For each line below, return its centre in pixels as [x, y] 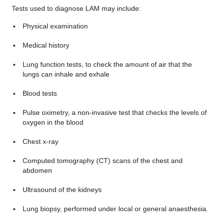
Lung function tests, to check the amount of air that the [107, 64]
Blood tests [40, 93]
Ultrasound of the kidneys [62, 190]
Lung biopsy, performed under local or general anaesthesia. [115, 209]
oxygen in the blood [53, 122]
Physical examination [55, 26]
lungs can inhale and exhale [66, 74]
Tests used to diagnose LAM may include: [76, 8]
